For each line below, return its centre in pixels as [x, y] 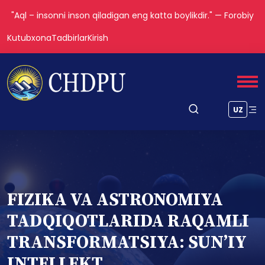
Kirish [98, 38]
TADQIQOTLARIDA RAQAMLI [128, 221]
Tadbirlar [70, 38]
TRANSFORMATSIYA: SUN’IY [127, 243]
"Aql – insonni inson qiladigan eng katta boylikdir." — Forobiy [132, 15]
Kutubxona [29, 38]
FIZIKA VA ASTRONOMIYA [115, 200]
